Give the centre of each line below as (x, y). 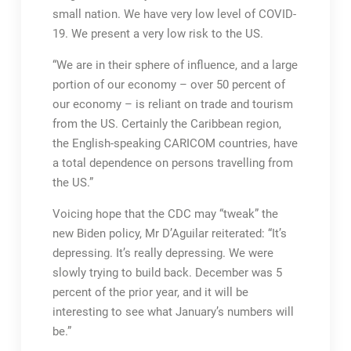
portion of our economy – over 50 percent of (168, 85)
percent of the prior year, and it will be (150, 292)
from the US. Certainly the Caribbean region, (166, 124)
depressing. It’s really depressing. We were (163, 253)
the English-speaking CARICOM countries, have (175, 143)
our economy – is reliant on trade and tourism (172, 104)
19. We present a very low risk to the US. (157, 34)
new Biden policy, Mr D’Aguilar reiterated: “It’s (169, 233)
